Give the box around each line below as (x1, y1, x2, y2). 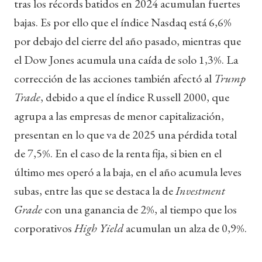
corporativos (14, 220, 74, 236)
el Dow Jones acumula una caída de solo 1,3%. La (14, 51, 238, 67)
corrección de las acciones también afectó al (14, 70, 214, 86)
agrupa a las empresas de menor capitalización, (14, 108, 224, 123)
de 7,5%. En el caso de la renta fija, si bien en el (14, 145, 222, 161)
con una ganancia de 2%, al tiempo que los (42, 201, 237, 217)
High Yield (74, 220, 123, 236)
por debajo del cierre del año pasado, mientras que (14, 33, 241, 49)
